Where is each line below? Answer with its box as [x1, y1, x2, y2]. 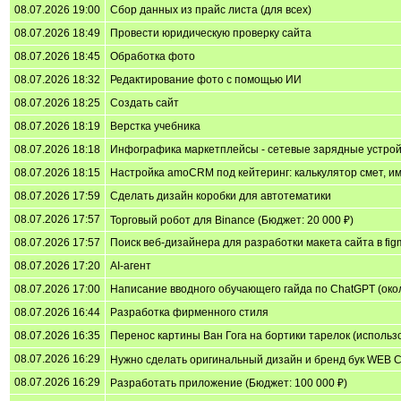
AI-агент [110, 259, 151, 272]
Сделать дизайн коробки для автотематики [110, 189, 331, 202]
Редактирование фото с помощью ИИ [110, 73, 302, 86]
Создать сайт [110, 96, 179, 109]
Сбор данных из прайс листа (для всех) [110, 3, 311, 16]
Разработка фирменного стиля [110, 305, 269, 319]
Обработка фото [110, 49, 195, 63]
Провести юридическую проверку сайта [110, 26, 311, 39]
